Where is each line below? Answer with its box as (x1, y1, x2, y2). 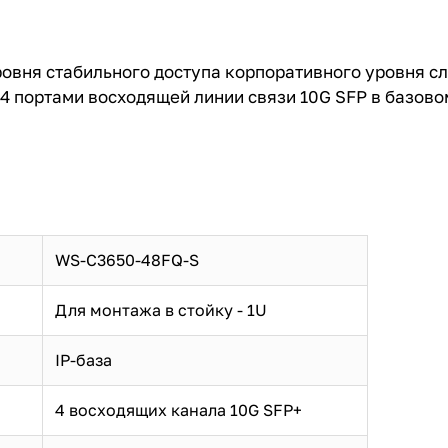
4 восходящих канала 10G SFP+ (55, 400, 302, 421)
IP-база (55, 350, 112, 371)
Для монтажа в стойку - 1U (55, 300, 267, 321)
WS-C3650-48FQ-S (55, 250, 199, 271)
